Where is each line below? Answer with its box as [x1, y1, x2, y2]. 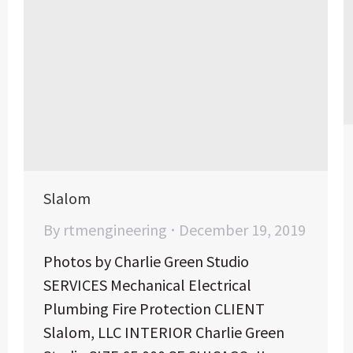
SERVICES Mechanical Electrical [43, 274, 251, 295]
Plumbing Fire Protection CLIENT [43, 298, 265, 318]
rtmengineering [63, 219, 167, 240]
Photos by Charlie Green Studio [43, 251, 249, 271]
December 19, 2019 [179, 219, 306, 240]
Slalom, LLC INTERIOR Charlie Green [43, 321, 284, 342]
